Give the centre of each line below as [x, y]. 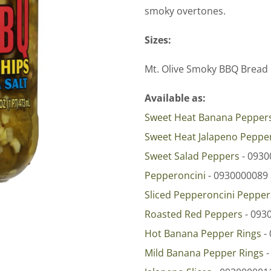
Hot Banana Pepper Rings [203, 233]
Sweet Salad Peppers [192, 156]
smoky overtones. [186, 11]
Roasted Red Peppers [193, 214]
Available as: [175, 98]
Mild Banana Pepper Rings [204, 253]
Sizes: [158, 40]
